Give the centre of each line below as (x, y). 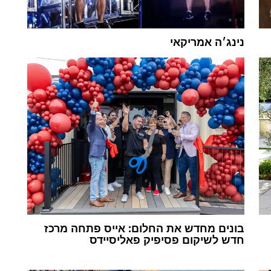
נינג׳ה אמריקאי (207, 41)
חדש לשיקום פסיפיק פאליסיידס (167, 240)
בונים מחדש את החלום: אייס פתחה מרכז (72, 228)
